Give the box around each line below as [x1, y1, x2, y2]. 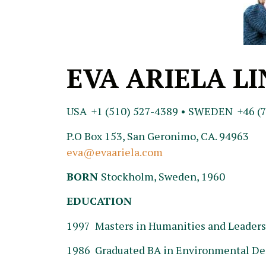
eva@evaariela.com [66, 144, 163, 159]
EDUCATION [66, 194, 132, 208]
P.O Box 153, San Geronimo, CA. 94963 [66, 128, 249, 143]
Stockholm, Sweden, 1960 [101, 169, 225, 183]
